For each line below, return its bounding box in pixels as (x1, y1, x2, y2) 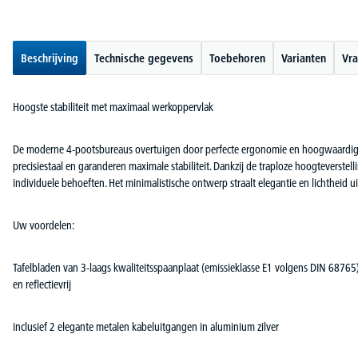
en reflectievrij (13, 276, 71, 292)
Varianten (281, 50, 326, 66)
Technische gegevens (94, 50, 193, 66)
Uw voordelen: (13, 217, 74, 233)
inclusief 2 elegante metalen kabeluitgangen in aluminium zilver (13, 319, 279, 334)
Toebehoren (209, 50, 265, 66)
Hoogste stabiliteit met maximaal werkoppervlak (13, 99, 213, 114)
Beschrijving (21, 50, 78, 66)
